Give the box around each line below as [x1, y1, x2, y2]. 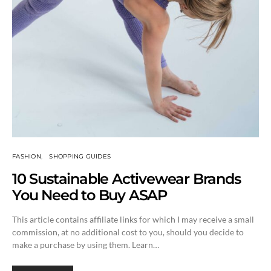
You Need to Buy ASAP [12, 186, 168, 204]
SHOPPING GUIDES [49, 152, 111, 160]
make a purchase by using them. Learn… [12, 239, 159, 250]
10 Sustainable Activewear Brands [12, 169, 241, 188]
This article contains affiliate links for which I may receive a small [12, 214, 254, 224]
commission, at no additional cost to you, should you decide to [12, 226, 244, 237]
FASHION [12, 152, 41, 160]
